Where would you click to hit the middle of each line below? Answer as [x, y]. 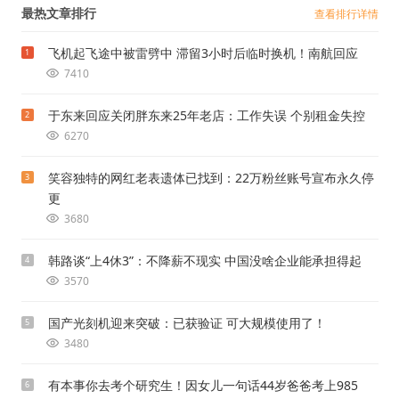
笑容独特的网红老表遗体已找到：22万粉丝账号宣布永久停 [211, 178]
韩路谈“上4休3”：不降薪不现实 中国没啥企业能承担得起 [204, 261]
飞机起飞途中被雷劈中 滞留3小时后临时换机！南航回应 [203, 53]
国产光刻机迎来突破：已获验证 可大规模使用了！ [187, 323]
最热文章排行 [58, 13]
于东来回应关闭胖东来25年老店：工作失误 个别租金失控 [206, 116]
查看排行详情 [346, 14]
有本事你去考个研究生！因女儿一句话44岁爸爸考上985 [203, 386]
